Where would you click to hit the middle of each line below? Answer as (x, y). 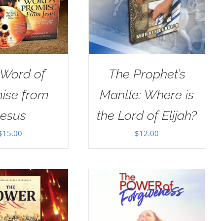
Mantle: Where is (147, 94)
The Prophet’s (147, 74)
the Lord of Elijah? (147, 115)
